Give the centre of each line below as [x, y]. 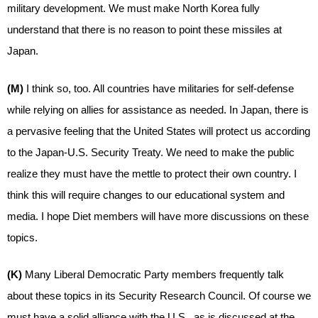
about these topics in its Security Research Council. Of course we [159, 296]
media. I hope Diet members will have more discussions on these [158, 216]
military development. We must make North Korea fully [133, 8]
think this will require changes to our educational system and [146, 194]
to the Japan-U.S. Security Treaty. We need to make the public [151, 152]
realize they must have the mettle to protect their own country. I [152, 173]
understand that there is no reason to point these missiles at [144, 29]
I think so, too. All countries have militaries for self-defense [160, 88]
